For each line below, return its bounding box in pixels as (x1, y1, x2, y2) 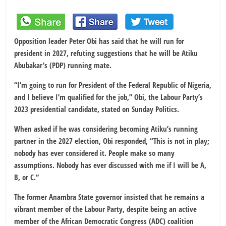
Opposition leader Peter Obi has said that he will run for (14, 36, 185, 46)
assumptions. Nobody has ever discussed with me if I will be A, (14, 160, 207, 171)
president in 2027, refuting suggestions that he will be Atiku (14, 48, 198, 59)
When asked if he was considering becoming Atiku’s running (14, 124, 198, 134)
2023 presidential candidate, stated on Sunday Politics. (14, 104, 180, 115)
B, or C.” (14, 172, 39, 183)
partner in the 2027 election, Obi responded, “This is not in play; (14, 136, 210, 146)
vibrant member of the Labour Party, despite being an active (14, 204, 197, 214)
